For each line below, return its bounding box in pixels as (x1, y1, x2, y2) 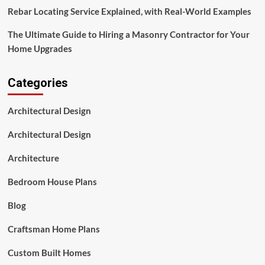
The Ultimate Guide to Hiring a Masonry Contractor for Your (7, 29, 250, 40)
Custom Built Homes (7, 247, 91, 258)
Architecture (7, 153, 59, 163)
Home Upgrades (7, 43, 72, 54)
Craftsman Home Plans (7, 224, 100, 234)
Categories (7, 76, 68, 90)
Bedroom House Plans (7, 176, 97, 187)
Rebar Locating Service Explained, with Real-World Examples (7, 6, 251, 17)
